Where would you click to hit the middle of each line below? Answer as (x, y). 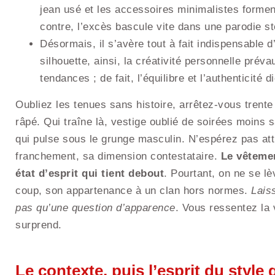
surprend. (39, 225)
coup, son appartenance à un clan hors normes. (133, 190)
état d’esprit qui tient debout (90, 173)
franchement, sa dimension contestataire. (118, 156)
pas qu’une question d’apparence (95, 207)
